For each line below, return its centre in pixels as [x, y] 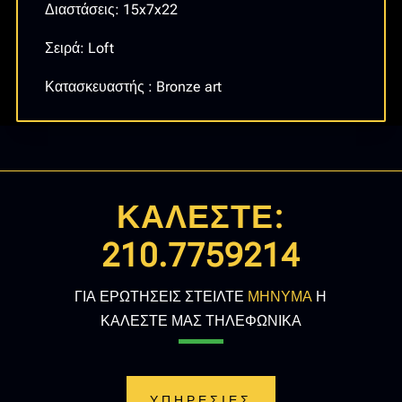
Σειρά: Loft [79, 48]
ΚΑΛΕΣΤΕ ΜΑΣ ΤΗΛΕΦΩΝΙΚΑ [201, 321]
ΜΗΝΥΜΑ [280, 297]
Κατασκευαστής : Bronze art [133, 86]
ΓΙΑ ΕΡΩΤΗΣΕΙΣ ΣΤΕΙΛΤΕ [162, 297]
